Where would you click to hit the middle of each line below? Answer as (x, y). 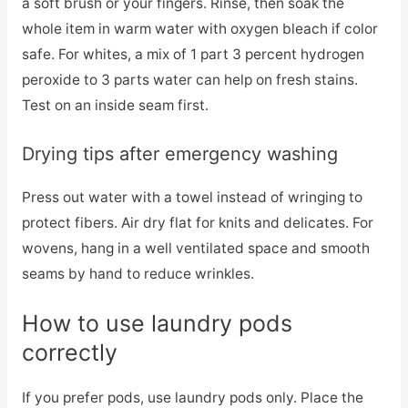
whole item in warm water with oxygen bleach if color (199, 28)
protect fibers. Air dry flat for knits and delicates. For (197, 222)
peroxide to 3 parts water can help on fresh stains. (189, 79)
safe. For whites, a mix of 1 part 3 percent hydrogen (193, 54)
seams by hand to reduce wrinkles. (138, 273)
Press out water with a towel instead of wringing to (192, 197)
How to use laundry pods (157, 324)
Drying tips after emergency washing (179, 153)
